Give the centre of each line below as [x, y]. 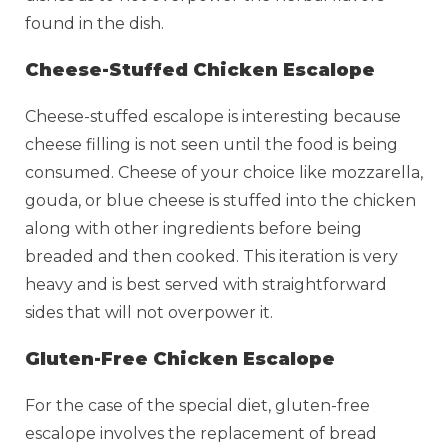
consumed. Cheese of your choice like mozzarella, [224, 172]
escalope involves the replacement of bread [201, 433]
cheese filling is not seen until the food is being [211, 144]
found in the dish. [96, 23]
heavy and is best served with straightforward [206, 284]
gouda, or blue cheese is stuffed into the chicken [220, 200]
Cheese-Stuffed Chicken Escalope [200, 69]
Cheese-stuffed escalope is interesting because [213, 116]
